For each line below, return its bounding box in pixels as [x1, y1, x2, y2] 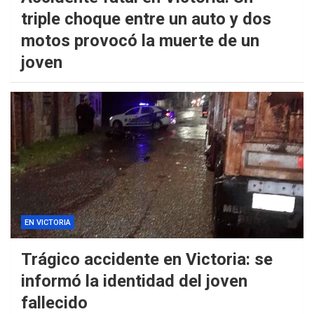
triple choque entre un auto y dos [21, 9, 271, 29]
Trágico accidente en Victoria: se [21, 250, 273, 270]
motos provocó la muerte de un [21, 31, 259, 51]
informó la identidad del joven [21, 271, 247, 292]
